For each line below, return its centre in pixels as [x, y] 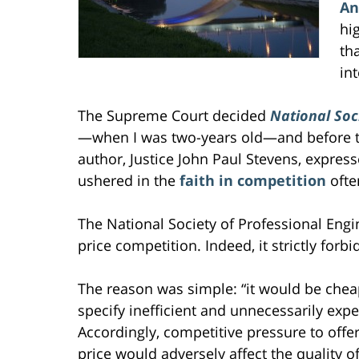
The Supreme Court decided [174, 115]
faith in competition [253, 180]
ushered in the [129, 180]
